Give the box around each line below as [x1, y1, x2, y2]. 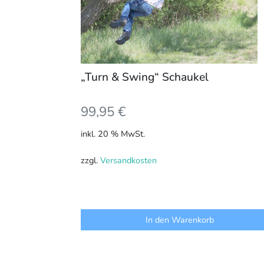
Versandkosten [100, 154, 157, 167]
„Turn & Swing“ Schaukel [81, 69, 209, 85]
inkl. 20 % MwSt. [81, 128, 145, 140]
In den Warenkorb [146, 213, 214, 226]
